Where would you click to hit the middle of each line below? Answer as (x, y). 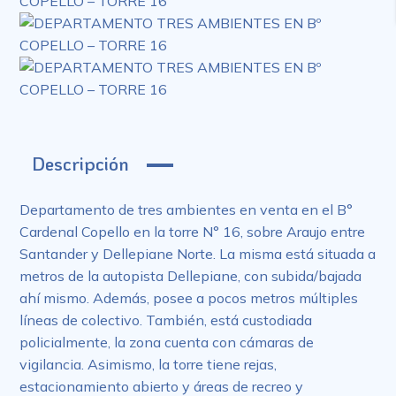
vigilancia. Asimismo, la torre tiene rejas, (148, 364)
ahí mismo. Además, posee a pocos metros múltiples (189, 297)
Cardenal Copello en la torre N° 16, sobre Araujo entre (193, 231)
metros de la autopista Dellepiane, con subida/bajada (191, 275)
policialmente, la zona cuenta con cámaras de (167, 342)
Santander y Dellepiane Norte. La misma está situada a (198, 253)
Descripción (80, 163)
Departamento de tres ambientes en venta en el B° (187, 209)
